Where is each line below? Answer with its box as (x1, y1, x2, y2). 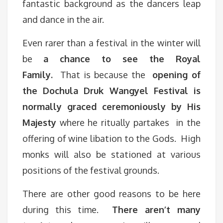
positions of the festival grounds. (22, 165, 159, 176)
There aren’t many (111, 204, 201, 215)
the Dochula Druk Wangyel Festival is (22, 85, 201, 96)
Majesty (22, 117, 56, 128)
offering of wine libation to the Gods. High (22, 133, 201, 144)
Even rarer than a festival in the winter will (22, 37, 201, 48)
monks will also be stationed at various (22, 149, 201, 160)
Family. (22, 69, 57, 80)
